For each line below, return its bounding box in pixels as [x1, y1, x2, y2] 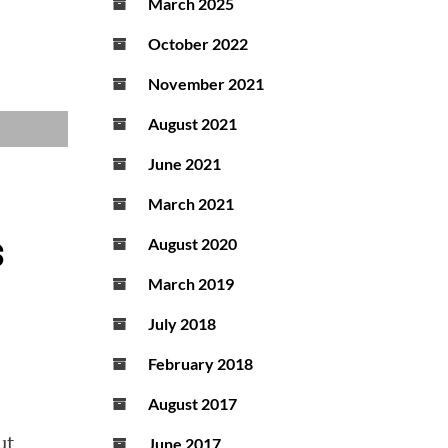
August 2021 [148, 114, 237, 134]
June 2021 [148, 154, 221, 174]
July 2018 [148, 314, 216, 334]
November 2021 [148, 74, 264, 94]
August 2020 [148, 234, 237, 254]
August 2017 [148, 394, 237, 414]
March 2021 [148, 194, 234, 214]
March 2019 [148, 274, 234, 294]
